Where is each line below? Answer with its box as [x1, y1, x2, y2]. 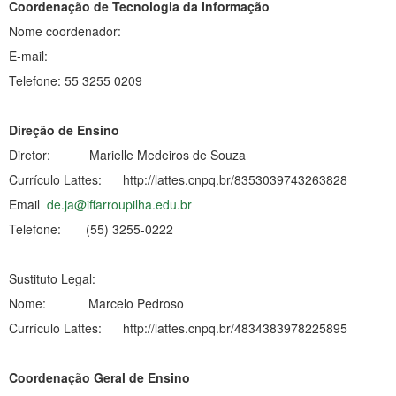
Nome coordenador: [9, 21, 125, 40]
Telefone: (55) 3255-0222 [9, 219, 173, 238]
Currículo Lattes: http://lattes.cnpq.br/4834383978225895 [9, 318, 347, 337]
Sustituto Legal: [9, 269, 120, 287]
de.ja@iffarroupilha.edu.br [47, 194, 192, 213]
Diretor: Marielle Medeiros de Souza [9, 145, 246, 164]
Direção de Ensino [9, 120, 119, 139]
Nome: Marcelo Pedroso [9, 293, 184, 312]
